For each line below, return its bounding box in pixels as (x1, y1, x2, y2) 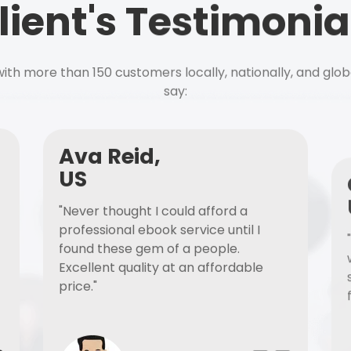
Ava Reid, (59, 141, 161, 170)
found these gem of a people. (59, 239, 241, 257)
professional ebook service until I (59, 220, 261, 238)
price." (59, 277, 98, 295)
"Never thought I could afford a (59, 201, 248, 219)
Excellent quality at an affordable (59, 258, 264, 276)
